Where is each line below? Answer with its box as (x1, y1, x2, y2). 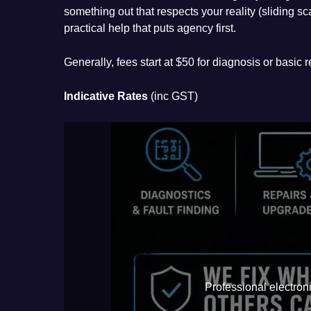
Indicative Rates (64, 90, 148, 102)
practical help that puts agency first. (64, 22, 236, 34)
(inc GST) (148, 90, 198, 102)
